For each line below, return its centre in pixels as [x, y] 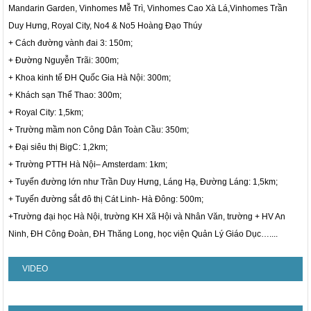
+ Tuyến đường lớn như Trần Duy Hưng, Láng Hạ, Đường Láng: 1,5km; [143, 182]
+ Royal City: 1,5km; [46, 113]
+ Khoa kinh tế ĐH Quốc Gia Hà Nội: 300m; [90, 78]
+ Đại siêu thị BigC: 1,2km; [58, 148]
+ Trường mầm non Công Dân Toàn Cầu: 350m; [99, 130]
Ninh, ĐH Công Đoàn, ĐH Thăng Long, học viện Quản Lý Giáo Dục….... [143, 234]
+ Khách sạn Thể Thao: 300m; [65, 95]
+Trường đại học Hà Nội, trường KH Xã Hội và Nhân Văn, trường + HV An [147, 217]
